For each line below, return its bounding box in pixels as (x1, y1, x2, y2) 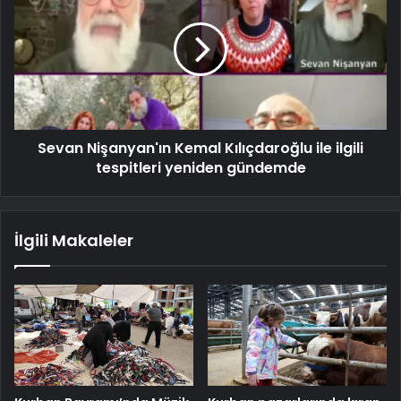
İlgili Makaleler (14, 228, 133, 252)
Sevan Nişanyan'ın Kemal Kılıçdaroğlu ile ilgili (38, 137, 363, 158)
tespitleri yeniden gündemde (95, 157, 306, 178)
